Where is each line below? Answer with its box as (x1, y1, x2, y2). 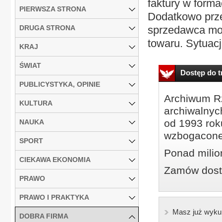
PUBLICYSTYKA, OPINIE (19, 80, 100, 88)
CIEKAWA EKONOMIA (19, 155, 91, 164)
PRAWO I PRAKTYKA (19, 193, 89, 201)
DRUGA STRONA (19, 23, 75, 32)
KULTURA (19, 99, 53, 107)
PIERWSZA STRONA (19, 4, 86, 13)
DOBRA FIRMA (19, 212, 68, 220)
